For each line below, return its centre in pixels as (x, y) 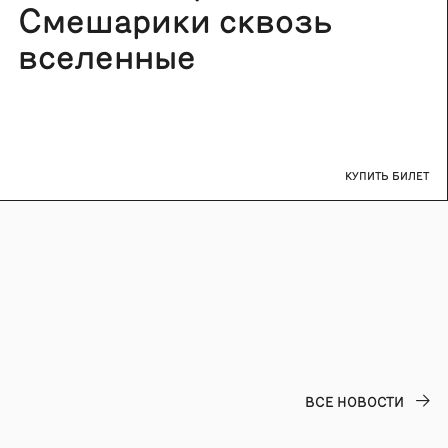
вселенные (106, 54)
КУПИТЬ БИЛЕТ (386, 175)
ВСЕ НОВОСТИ (354, 401)
